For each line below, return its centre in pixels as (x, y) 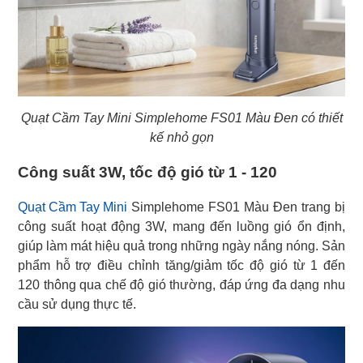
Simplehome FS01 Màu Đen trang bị (236, 207)
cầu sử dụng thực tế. (77, 304)
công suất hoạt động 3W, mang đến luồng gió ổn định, (181, 226)
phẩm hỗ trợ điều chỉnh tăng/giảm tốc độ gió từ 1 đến (181, 265)
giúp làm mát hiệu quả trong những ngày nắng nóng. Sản (181, 246)
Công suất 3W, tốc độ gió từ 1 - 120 (147, 172)
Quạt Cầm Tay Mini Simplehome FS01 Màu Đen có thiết (181, 117)
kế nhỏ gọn (181, 137)
